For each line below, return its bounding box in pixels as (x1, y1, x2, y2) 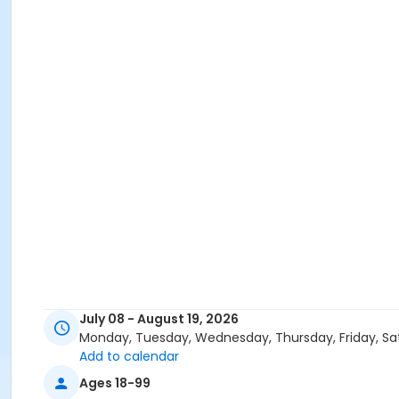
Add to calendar (79, 347, 179, 366)
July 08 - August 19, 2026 (79, 310, 239, 329)
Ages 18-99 (79, 373, 151, 392)
